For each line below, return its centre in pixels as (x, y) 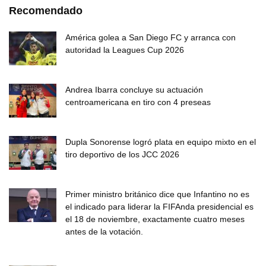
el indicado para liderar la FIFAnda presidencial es (159, 206)
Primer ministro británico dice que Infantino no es (157, 194)
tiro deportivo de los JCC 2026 (122, 154)
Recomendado (46, 10)
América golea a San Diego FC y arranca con (151, 37)
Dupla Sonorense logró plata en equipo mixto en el (161, 142)
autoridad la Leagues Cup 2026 (125, 50)
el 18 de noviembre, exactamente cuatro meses (155, 219)
